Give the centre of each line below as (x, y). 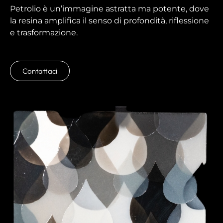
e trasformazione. (44, 33)
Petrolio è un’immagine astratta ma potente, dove (110, 9)
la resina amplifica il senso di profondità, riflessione (110, 21)
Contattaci (40, 71)
